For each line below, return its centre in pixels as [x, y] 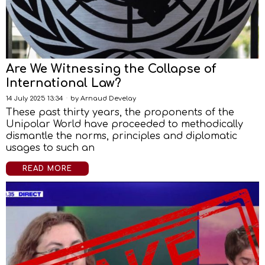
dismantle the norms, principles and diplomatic [122, 136]
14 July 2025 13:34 [35, 98]
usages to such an [50, 148]
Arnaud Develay [108, 98]
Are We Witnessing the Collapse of [111, 69]
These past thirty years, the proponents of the [120, 112]
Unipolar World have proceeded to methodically [125, 124]
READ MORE [47, 169]
